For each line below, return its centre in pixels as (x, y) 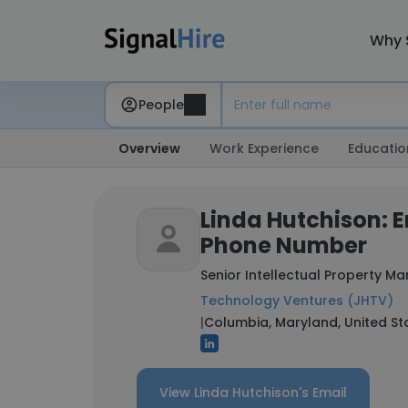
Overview (149, 148)
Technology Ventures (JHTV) (297, 301)
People (161, 104)
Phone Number (284, 245)
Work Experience (264, 148)
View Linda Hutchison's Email (253, 393)
